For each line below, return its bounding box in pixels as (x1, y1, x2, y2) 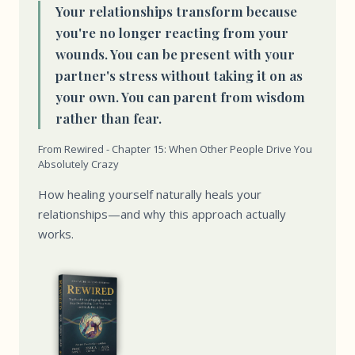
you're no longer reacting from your (55, 24, 288, 41)
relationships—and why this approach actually (38, 206, 286, 222)
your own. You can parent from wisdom (55, 88, 305, 105)
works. (38, 226, 74, 242)
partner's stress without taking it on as (55, 67, 303, 84)
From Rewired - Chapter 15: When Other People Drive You (38, 142, 312, 156)
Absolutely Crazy (38, 157, 119, 171)
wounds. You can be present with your (55, 45, 295, 63)
